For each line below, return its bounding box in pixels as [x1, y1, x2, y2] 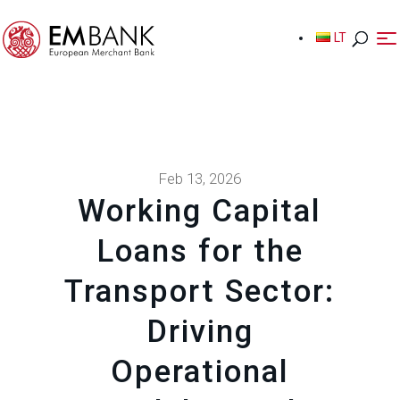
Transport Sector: [64, 272, 336, 310]
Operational [110, 353, 289, 390]
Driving [146, 312, 254, 350]
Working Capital [78, 192, 322, 229]
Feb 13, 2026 [158, 169, 242, 187]
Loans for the [96, 232, 304, 270]
